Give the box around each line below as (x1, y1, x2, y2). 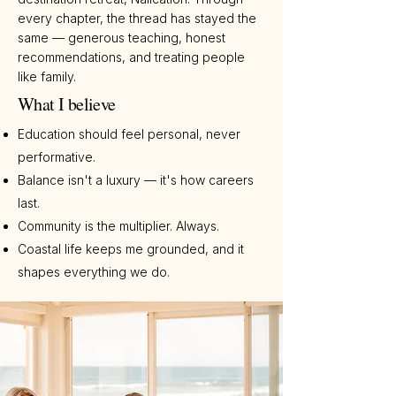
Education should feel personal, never (18, 126, 240, 142)
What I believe (18, 92, 116, 117)
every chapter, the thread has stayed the (18, 11, 256, 27)
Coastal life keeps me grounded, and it (18, 241, 244, 257)
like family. (18, 69, 76, 85)
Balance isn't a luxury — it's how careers (18, 172, 254, 188)
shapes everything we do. (18, 264, 170, 280)
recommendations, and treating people (18, 49, 245, 65)
